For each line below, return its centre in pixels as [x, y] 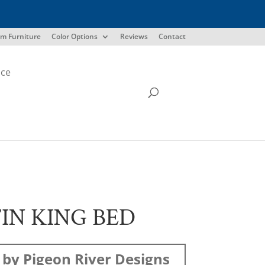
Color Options [74, 36]
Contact [172, 36]
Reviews [134, 36]
